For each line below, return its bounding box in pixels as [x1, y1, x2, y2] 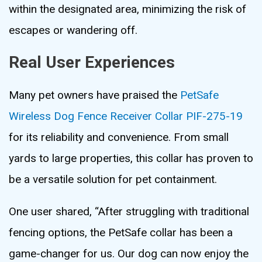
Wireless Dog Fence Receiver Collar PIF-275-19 [9, 109, 243, 123]
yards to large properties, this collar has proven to [9, 151, 253, 165]
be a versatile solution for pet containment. [9, 172, 217, 186]
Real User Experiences [9, 52, 175, 72]
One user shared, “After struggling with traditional [9, 204, 249, 218]
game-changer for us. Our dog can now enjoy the [9, 246, 249, 260]
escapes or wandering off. [9, 23, 137, 37]
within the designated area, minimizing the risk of [9, 2, 246, 16]
